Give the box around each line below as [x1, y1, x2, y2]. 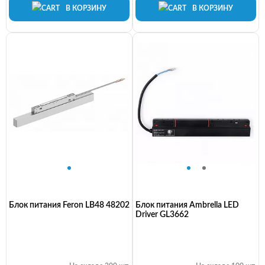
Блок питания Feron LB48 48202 [9, 201, 130, 210]
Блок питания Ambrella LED [135, 201, 239, 210]
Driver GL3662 [135, 211, 189, 219]
